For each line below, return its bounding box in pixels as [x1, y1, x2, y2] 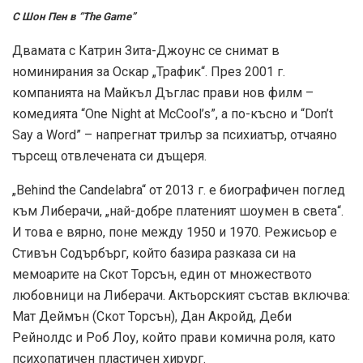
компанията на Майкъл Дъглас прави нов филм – [12, 85, 314, 101]
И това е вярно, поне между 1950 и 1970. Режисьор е [12, 224, 337, 241]
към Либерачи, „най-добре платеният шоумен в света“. [12, 203, 344, 220]
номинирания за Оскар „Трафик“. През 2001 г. [12, 64, 285, 80]
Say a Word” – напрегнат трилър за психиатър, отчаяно [12, 127, 337, 143]
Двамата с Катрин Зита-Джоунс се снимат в [12, 43, 280, 59]
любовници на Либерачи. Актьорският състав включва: [12, 288, 350, 304]
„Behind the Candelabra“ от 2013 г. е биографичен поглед [12, 182, 345, 199]
